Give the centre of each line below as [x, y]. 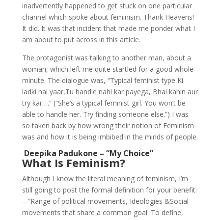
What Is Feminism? [73, 162]
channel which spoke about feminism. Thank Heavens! [108, 17]
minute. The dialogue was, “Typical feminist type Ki [102, 80]
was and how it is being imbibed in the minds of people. [110, 137]
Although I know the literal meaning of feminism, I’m [105, 178]
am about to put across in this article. [81, 39]
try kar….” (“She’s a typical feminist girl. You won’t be [104, 103]
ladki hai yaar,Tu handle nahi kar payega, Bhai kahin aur [110, 91]
